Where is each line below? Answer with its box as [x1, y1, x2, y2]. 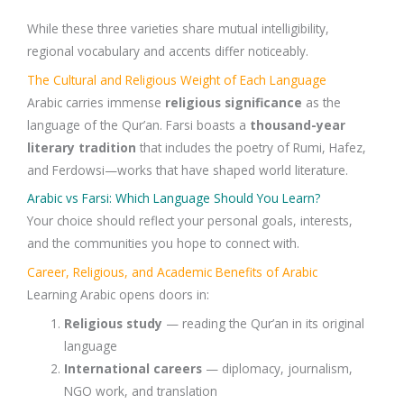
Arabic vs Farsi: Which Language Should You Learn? [27, 189, 320, 207]
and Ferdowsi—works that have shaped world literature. [27, 161, 348, 179]
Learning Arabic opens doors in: [27, 286, 209, 304]
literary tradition [27, 138, 136, 156]
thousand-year [250, 115, 345, 133]
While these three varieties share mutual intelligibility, [27, 19, 329, 37]
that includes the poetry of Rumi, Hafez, [136, 138, 366, 156]
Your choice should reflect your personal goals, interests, [27, 212, 353, 230]
